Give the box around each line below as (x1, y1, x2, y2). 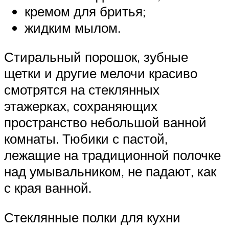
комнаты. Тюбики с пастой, (4, 130, 168, 147)
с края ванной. (4, 179, 91, 196)
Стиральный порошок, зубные (4, 49, 188, 65)
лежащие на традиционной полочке (4, 147, 221, 164)
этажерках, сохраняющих (4, 98, 157, 114)
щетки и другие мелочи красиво (4, 65, 197, 82)
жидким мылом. (25, 19, 121, 36)
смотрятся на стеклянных (4, 81, 159, 98)
